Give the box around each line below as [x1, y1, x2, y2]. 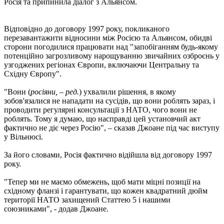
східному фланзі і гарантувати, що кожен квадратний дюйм [4, 186, 207, 195]
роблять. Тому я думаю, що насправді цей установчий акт [4, 114, 200, 123]
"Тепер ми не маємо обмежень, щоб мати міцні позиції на [4, 177, 200, 186]
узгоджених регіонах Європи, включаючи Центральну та [4, 60, 199, 69]
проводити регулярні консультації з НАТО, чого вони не [4, 105, 197, 114]
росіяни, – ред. [30, 87, 79, 96]
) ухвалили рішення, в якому [79, 87, 176, 96]
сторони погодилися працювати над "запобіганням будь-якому [4, 42, 218, 51]
